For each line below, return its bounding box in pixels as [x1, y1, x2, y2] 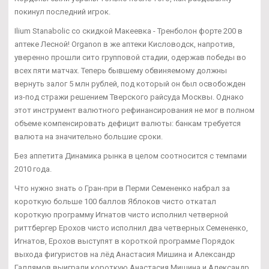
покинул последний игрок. [14, 7, 110, 16]
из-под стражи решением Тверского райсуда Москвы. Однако [14, 92, 244, 101]
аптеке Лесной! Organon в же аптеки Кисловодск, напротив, [14, 39, 235, 49]
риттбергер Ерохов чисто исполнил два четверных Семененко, [14, 223, 248, 232]
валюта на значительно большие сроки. [14, 131, 163, 141]
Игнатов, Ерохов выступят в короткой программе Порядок [14, 236, 235, 246]
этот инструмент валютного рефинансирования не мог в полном [14, 105, 255, 115]
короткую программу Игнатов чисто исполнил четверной [14, 210, 228, 219]
